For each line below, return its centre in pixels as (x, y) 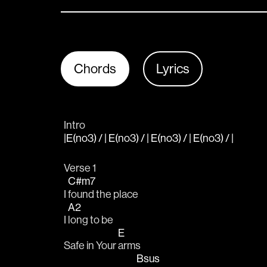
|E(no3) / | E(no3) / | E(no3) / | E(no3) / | (150, 138)
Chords (95, 69)
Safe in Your (91, 246)
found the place (103, 194)
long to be (91, 219)
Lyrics (173, 69)
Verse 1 (80, 168)
